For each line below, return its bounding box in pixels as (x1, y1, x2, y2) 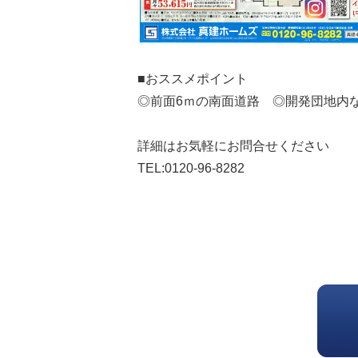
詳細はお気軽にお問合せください (137, 139, 329, 153)
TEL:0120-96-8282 (137, 161, 245, 175)
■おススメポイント (137, 72, 248, 86)
